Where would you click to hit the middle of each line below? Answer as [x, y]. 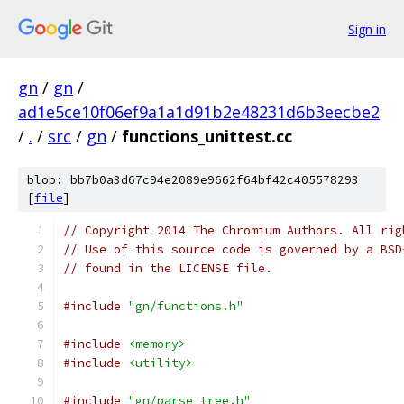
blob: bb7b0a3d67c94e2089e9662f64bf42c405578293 [193, 180]
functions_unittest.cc [207, 136]
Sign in [367, 29]
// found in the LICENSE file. [168, 268]
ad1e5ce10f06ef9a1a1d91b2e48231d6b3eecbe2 [199, 112]
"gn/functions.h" [186, 306]
